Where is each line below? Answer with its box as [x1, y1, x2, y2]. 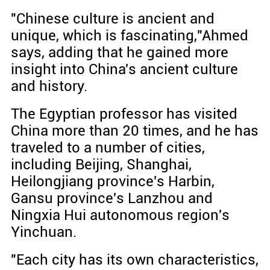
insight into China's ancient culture [10, 61, 238, 78]
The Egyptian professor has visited [10, 105, 237, 123]
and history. [10, 78, 87, 95]
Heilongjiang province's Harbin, [10, 173, 215, 190]
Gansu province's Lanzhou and [10, 190, 213, 207]
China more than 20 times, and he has [10, 122, 259, 140]
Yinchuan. [10, 224, 77, 241]
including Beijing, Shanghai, [10, 156, 192, 174]
